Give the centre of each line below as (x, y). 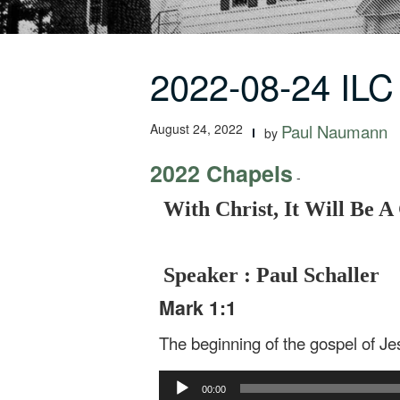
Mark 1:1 (198, 308)
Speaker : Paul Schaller (271, 275)
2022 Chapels (221, 173)
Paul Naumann (334, 131)
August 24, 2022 (196, 129)
